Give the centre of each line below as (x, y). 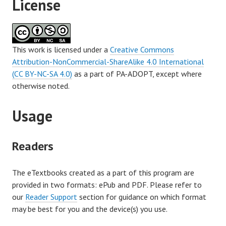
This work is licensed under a (61, 49)
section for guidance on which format (142, 196)
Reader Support (51, 196)
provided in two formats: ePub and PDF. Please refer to (107, 184)
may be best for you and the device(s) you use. (90, 209)
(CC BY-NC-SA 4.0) (42, 73)
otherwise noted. (42, 86)
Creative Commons (142, 49)
